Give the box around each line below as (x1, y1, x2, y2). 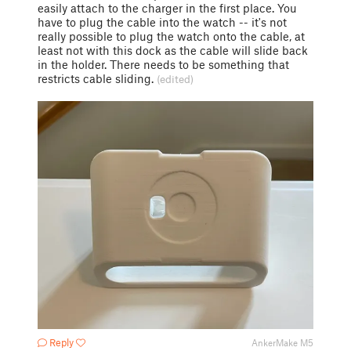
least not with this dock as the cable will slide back (38, 43, 308, 57)
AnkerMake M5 (251, 337, 313, 349)
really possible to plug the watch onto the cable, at (38, 29, 305, 43)
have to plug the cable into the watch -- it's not (38, 15, 287, 29)
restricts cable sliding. (38, 71, 157, 85)
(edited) (157, 73, 194, 85)
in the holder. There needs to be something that (38, 57, 289, 71)
